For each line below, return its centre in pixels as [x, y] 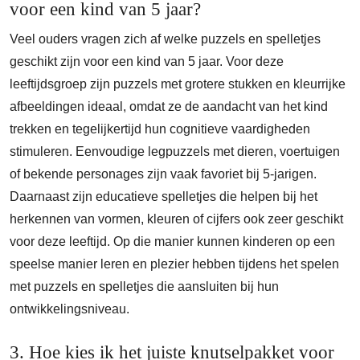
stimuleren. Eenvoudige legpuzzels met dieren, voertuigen [175, 151]
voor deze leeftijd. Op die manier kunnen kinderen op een [172, 241]
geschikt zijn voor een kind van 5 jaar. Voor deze [147, 61]
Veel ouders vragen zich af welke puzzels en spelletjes [165, 39]
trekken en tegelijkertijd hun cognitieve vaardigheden [160, 129]
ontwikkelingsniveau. [70, 309]
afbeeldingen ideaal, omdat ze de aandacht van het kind [169, 106]
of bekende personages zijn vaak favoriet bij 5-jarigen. [163, 174]
